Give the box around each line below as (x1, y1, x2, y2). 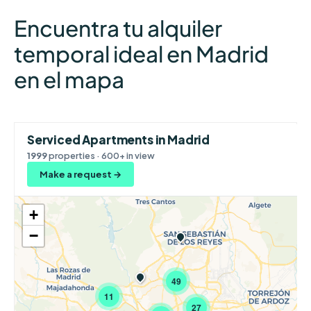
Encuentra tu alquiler (13, 14, 222, 42)
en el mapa (13, 65, 124, 94)
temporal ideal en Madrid (13, 40, 269, 68)
